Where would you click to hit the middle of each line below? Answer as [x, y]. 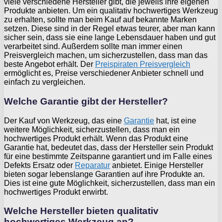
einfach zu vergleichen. [45, 82]
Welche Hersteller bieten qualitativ [81, 211]
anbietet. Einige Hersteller [157, 165]
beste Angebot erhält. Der [50, 64]
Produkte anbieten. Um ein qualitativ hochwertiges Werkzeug [111, 11]
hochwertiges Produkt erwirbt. [56, 192]
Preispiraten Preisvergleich [143, 64]
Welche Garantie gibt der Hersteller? [86, 101]
